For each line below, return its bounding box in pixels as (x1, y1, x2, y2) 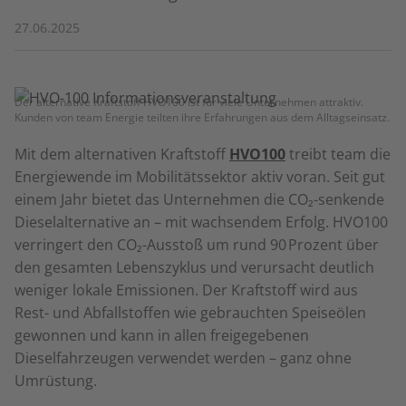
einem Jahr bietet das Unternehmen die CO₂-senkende (14, 189, 384, 209)
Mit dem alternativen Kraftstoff (14, 144, 229, 164)
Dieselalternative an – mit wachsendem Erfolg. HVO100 (14, 212, 388, 232)
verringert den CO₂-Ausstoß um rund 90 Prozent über (14, 235, 379, 255)
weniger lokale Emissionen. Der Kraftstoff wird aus (14, 280, 358, 300)
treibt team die (285, 144, 391, 164)
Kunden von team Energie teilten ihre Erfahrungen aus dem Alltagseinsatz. (14, 110, 390, 125)
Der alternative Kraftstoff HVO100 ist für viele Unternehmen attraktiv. (14, 94, 363, 110)
